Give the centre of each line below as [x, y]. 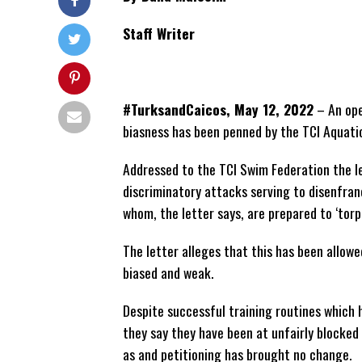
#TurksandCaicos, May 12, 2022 [218, 109]
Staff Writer [159, 33]
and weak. [185, 272]
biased [140, 272]
